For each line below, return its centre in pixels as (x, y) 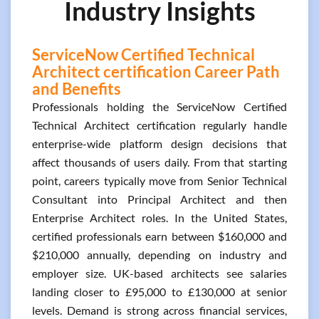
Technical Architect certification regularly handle (159, 125)
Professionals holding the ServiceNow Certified (159, 106)
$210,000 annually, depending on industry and (159, 255)
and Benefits (77, 89)
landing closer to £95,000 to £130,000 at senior (159, 292)
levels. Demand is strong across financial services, (159, 310)
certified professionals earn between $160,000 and (159, 236)
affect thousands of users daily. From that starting (159, 162)
